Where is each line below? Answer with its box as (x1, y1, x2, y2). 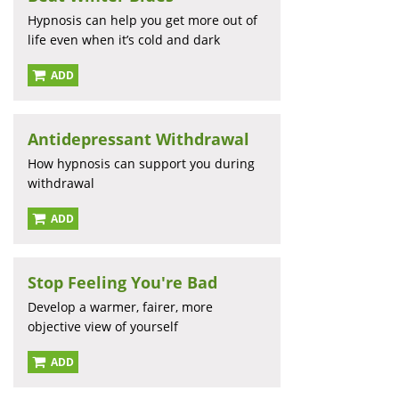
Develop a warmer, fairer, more (28, 298, 213, 316)
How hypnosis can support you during (28, 155, 255, 173)
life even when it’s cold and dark (28, 31, 220, 49)
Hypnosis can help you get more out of (28, 12, 257, 29)
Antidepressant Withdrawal (28, 128, 249, 151)
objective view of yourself (28, 318, 178, 336)
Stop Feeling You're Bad (28, 272, 217, 294)
